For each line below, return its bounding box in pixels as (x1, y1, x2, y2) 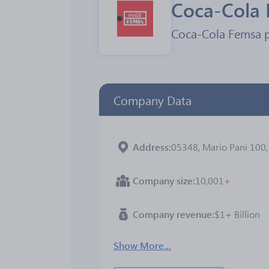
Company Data (113, 91, 192, 108)
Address (133, 141, 169, 153)
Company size (133, 174, 193, 187)
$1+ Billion (214, 208, 260, 220)
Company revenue (133, 208, 212, 220)
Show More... (113, 239, 171, 252)
